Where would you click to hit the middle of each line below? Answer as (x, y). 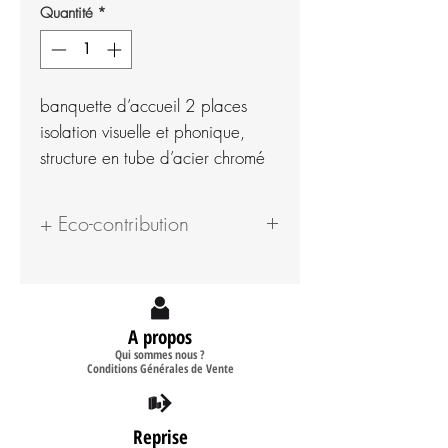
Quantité (66, 13)
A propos (160, 336)
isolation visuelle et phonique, (142, 131)
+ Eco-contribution (114, 223)
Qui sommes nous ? (160, 354)
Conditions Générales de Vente (160, 368)
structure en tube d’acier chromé (152, 157)
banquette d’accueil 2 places (143, 105)
